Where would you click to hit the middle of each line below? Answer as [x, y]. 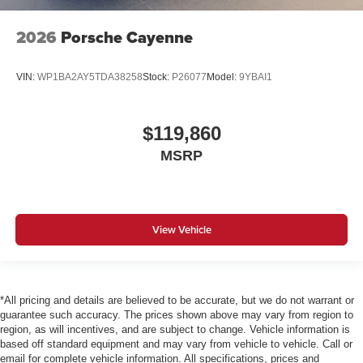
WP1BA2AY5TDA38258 [90, 77]
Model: [223, 77]
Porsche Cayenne [127, 38]
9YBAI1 [256, 77]
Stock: [157, 77]
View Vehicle [181, 230]
